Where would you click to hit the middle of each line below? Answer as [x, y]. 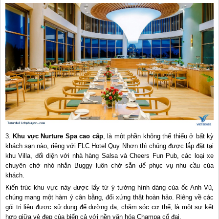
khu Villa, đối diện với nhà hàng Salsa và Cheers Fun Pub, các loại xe [109, 156]
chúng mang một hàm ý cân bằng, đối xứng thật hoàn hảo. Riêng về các [109, 197]
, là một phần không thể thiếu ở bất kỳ [158, 136]
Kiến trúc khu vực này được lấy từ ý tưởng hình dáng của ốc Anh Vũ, [109, 188]
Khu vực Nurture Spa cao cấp [58, 136]
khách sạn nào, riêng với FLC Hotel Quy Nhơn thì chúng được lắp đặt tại [109, 146]
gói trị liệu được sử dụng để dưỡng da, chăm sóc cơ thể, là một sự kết [109, 207]
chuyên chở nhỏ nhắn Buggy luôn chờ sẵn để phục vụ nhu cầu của [109, 166]
